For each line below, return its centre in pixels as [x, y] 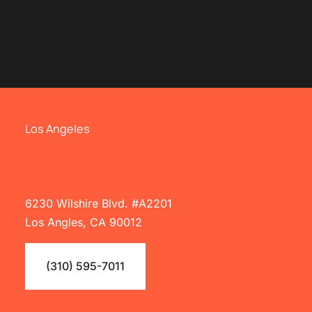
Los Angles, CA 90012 [83, 222]
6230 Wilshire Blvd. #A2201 [98, 203]
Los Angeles [57, 128]
